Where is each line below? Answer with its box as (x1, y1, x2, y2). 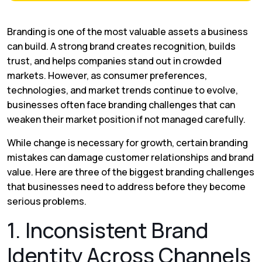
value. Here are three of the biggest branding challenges (7, 166, 254, 178)
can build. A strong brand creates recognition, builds (7, 40, 236, 53)
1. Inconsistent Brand (7, 216, 209, 244)
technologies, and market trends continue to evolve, (7, 84, 238, 96)
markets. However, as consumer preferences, (7, 69, 207, 82)
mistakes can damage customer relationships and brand (7, 151, 254, 164)
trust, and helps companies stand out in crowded (7, 54, 222, 67)
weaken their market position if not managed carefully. (7, 113, 246, 126)
